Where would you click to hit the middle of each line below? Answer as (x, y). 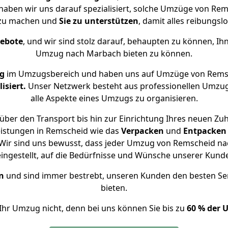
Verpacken (142, 131)
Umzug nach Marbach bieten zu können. (114, 53)
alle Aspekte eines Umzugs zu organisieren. (114, 98)
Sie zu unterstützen (98, 21)
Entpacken (205, 131)
